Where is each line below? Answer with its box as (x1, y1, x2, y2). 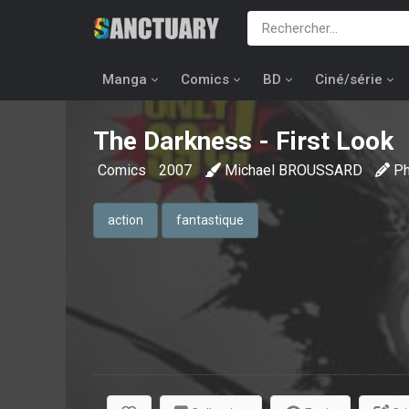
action (108, 213, 143, 227)
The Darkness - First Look (93, 126, 393, 156)
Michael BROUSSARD (225, 162, 362, 179)
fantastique (176, 213, 244, 227)
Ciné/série (315, 71, 383, 88)
